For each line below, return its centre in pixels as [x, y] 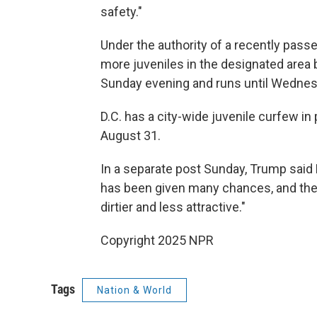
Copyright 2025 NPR [157, 240]
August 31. [131, 136]
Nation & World [134, 290]
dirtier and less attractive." [173, 207]
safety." [121, 12]
